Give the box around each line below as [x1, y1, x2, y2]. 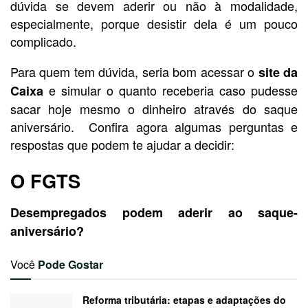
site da [258, 63, 298, 81]
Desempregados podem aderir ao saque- [10, 203, 298, 221]
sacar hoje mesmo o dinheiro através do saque [10, 99, 298, 118]
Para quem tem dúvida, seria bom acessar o [10, 62, 258, 80]
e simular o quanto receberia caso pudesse [43, 80, 298, 99]
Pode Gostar [38, 256, 103, 272]
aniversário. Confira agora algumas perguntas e [10, 117, 298, 135]
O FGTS [10, 167, 80, 195]
